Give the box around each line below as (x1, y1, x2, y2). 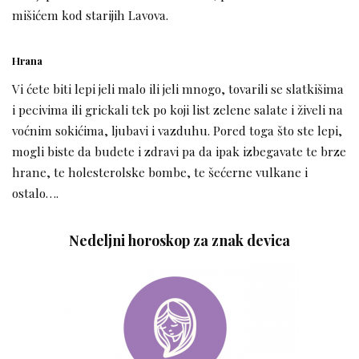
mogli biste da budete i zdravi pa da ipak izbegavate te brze (12, 143, 346, 160)
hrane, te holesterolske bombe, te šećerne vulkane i (12, 163, 308, 181)
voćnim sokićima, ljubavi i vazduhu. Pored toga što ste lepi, (12, 122, 342, 139)
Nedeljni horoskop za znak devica (69, 231, 290, 250)
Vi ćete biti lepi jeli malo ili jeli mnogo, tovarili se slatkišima (12, 80, 344, 98)
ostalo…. (12, 184, 58, 202)
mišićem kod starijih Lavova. (12, 6, 168, 24)
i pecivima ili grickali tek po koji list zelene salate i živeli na (12, 101, 343, 119)
